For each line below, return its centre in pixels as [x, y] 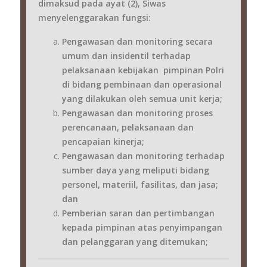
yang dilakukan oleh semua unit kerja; [142, 98]
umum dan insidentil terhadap [126, 55]
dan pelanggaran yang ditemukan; [135, 241]
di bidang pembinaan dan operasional [142, 84]
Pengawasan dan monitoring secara [137, 41]
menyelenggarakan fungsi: [94, 17]
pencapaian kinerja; [103, 141]
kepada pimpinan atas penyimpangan [142, 227]
